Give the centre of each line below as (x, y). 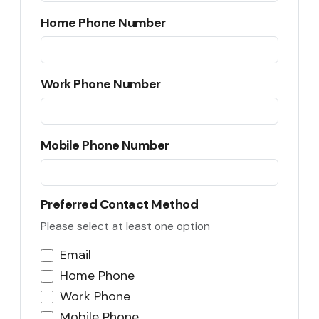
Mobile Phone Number (105, 145)
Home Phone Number (103, 23)
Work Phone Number (101, 84)
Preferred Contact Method (120, 204)
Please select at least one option (125, 226)
